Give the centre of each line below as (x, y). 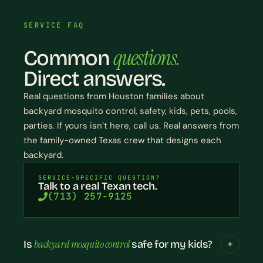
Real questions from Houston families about (114, 97)
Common (69, 59)
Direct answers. (94, 79)
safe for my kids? (171, 244)
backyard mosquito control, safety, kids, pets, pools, (130, 111)
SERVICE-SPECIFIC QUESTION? (99, 178)
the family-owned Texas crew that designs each (122, 141)
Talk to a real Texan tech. (98, 186)
